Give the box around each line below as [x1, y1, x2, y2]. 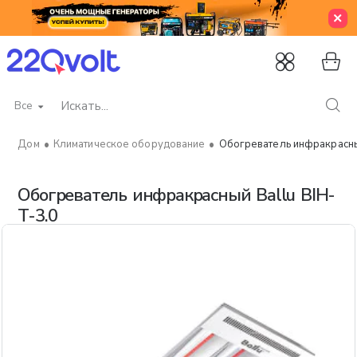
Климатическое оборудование [53, 137, 206, 151]
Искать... [6, 105, 45, 120]
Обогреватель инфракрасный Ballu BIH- [18, 183, 335, 207]
